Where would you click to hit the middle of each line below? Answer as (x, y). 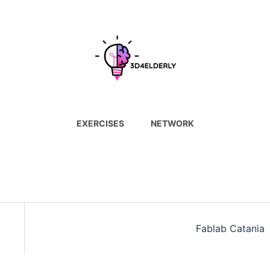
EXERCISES (100, 123)
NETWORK (172, 123)
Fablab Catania (230, 228)
